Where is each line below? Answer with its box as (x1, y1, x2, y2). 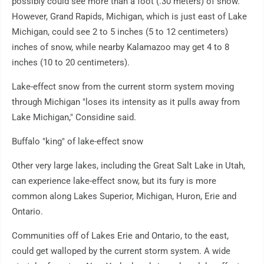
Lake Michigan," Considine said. (12, 111, 136, 123)
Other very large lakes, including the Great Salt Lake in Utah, (12, 160, 245, 171)
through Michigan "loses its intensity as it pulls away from (12, 96, 240, 107)
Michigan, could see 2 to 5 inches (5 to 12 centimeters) (12, 26, 228, 37)
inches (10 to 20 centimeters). (12, 57, 130, 68)
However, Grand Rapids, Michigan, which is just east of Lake (12, 11, 247, 22)
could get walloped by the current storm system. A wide (12, 245, 230, 256)
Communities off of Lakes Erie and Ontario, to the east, (12, 230, 229, 241)
